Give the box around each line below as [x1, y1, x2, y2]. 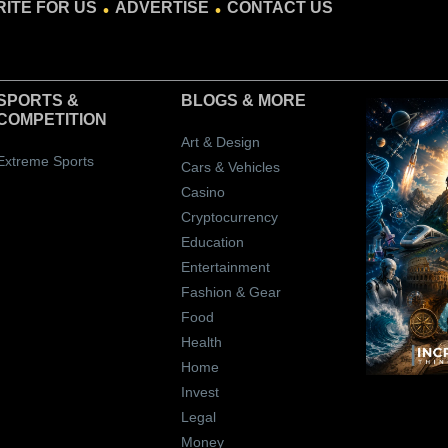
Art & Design [180, 134, 260, 151]
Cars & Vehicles [180, 159, 280, 176]
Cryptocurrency [180, 209, 278, 226]
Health [180, 334, 222, 351]
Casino [180, 184, 225, 201]
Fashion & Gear [180, 284, 281, 301]
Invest [180, 384, 219, 401]
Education [180, 234, 244, 251]
